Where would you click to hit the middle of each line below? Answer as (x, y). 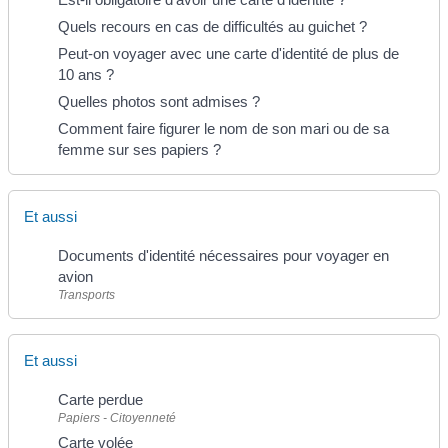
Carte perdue (100, 399)
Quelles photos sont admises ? (159, 102)
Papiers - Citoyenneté (117, 417)
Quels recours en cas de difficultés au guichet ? (212, 27)
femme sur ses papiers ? (139, 150)
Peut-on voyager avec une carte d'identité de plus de (228, 54)
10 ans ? (86, 75)
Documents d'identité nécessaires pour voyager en (223, 256)
